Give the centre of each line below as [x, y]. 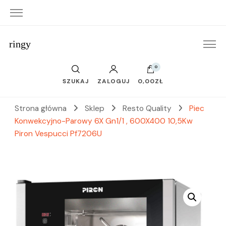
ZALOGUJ [113, 81]
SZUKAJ [76, 81]
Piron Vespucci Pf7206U [58, 134]
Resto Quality [148, 108]
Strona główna [41, 108]
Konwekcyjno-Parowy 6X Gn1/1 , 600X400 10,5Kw [104, 121]
